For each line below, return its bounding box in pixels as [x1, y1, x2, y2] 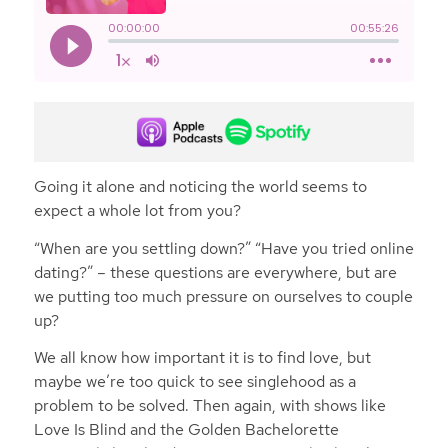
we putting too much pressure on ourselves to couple [33, 285, 413, 307]
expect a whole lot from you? [33, 200, 241, 222]
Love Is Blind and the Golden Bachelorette [33, 419, 339, 441]
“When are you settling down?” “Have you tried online [33, 237, 414, 259]
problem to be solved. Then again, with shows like [33, 395, 386, 417]
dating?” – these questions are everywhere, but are [33, 261, 397, 283]
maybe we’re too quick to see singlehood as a [33, 371, 356, 393]
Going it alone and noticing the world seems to [33, 176, 367, 198]
